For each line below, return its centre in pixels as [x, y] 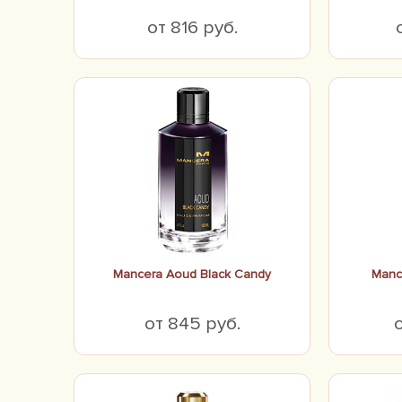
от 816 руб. [192, 27]
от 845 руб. [192, 323]
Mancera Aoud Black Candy [192, 274]
